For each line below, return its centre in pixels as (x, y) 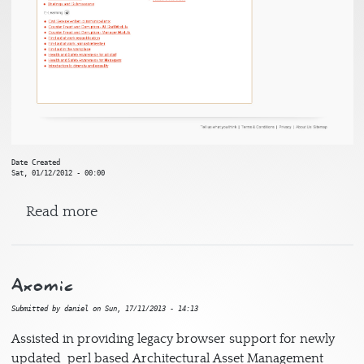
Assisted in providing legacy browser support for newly (173, 339)
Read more (61, 212)
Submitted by (37, 309)
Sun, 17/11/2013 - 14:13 (151, 309)
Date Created (35, 163)
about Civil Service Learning (188, 211)
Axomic (42, 286)
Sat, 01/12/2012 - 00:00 (58, 173)
